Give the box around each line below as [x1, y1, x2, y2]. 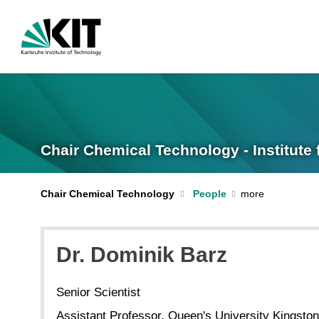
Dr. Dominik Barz [56, 242, 227, 266]
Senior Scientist [56, 286, 140, 300]
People [192, 188, 226, 199]
